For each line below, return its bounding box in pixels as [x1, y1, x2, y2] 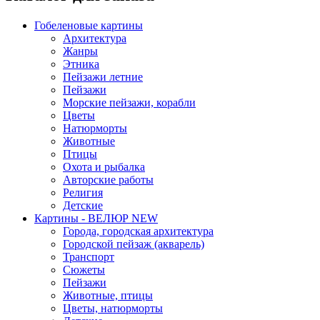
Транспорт [63, 250, 114, 263]
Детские [63, 199, 103, 211]
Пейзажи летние [63, 70, 143, 83]
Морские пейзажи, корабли [63, 96, 196, 109]
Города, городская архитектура [63, 224, 214, 237]
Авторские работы [63, 173, 154, 186]
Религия [63, 186, 103, 199]
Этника [63, 57, 99, 70]
